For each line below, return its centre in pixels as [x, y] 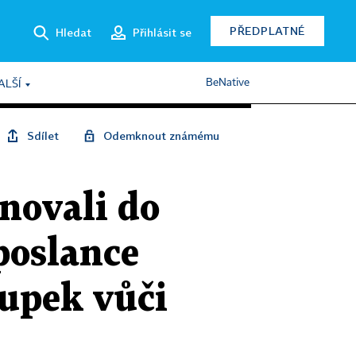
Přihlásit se [162, 32]
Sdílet [43, 135]
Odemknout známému [161, 135]
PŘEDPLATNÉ [267, 31]
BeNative [228, 83]
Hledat [74, 32]
